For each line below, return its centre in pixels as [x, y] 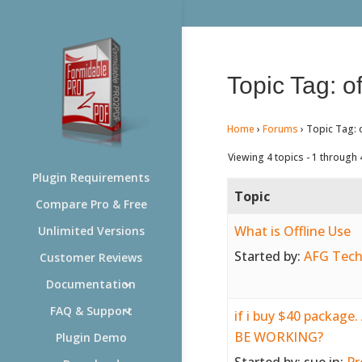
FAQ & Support [91, 311]
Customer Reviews [91, 257]
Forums [280, 128]
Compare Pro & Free [91, 204]
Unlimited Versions [91, 231]
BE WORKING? [278, 337]
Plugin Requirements [91, 177]
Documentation [91, 284]
